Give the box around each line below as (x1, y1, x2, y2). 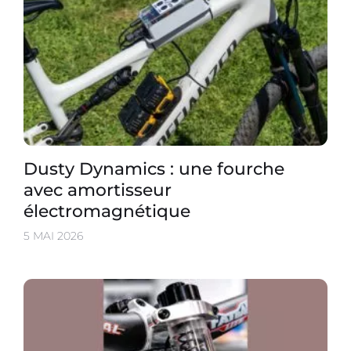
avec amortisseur (24, 179, 172, 201)
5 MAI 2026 (24, 229, 83, 244)
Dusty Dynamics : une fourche (24, 158, 284, 179)
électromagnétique (24, 201, 190, 222)
